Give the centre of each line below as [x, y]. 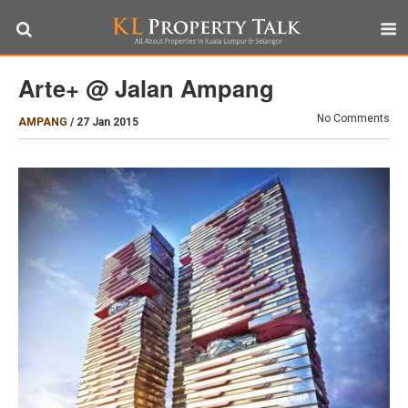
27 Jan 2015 [107, 122]
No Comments [353, 118]
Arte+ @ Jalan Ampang [146, 88]
